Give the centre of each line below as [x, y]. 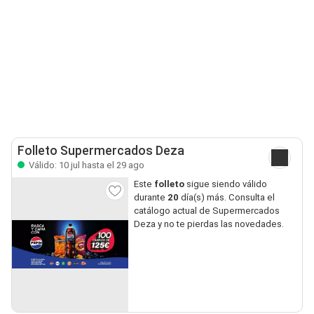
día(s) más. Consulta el [226, 197]
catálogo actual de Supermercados [206, 210]
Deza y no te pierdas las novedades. [209, 224]
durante [150, 197]
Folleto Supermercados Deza [101, 150]
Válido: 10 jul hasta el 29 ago [86, 165]
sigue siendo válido [225, 184]
